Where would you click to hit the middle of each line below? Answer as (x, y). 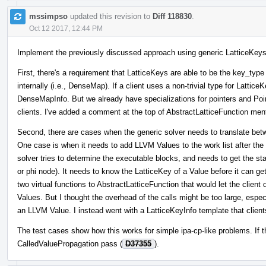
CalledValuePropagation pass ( (70, 243)
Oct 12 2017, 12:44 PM (66, 28)
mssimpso (48, 16)
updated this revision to (110, 16)
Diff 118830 (172, 16)
